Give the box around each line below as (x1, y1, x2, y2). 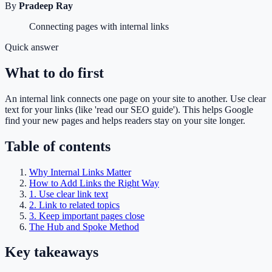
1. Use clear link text (29, 188, 108, 199)
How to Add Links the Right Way (29, 177, 159, 188)
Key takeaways (5, 244, 98, 260)
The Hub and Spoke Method (29, 221, 139, 232)
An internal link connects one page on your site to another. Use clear (5, 93, 266, 104)
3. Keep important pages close (29, 210, 144, 221)
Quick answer (5, 41, 58, 52)
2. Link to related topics (29, 199, 120, 210)
